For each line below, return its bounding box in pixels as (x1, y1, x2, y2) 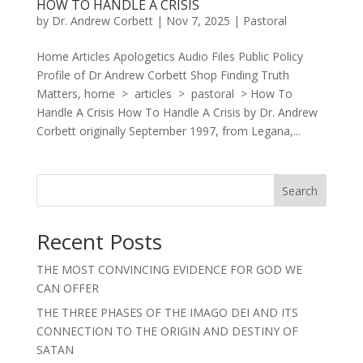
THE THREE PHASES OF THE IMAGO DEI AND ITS (36, 305, 298, 321)
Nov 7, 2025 (165, 13, 230, 29)
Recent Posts (36, 227, 162, 257)
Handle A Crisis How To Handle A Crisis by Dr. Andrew (36, 105, 318, 121)
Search (282, 183, 318, 199)
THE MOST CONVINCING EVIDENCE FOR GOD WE (36, 262, 302, 278)
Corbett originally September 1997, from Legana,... (36, 123, 301, 139)
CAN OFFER (36, 280, 99, 297)
